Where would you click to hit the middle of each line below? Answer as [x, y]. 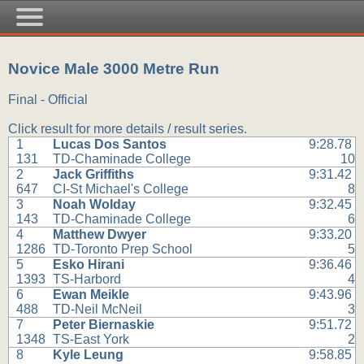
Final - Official [48, 100]
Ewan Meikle [91, 295]
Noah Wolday [95, 205]
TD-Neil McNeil [98, 310]
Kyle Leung [89, 355]
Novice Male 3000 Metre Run [114, 68]
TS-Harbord [87, 279]
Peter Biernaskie [104, 325]
